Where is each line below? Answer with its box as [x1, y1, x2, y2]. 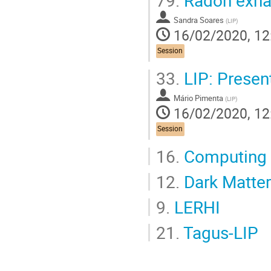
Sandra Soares [174, 14, 224, 25]
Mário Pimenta [174, 92, 223, 103]
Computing [180, 144, 267, 168]
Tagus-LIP [180, 220, 258, 244]
